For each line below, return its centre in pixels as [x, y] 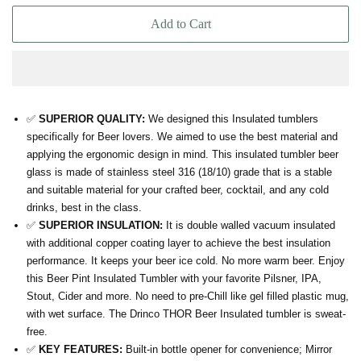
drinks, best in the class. [84, 208]
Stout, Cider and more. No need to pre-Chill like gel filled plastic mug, [188, 297]
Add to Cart [180, 24]
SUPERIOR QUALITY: [92, 119]
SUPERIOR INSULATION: [101, 226]
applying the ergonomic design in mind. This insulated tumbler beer [183, 155]
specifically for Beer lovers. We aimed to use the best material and [182, 137]
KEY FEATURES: [79, 350]
